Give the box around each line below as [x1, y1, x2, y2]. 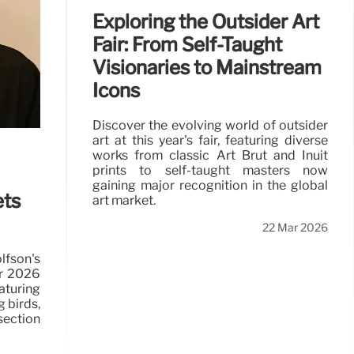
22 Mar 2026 [262, 220, 328, 235]
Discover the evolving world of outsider [92, 117, 328, 133]
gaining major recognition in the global [92, 177, 328, 193]
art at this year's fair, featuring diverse [92, 132, 328, 148]
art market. [92, 192, 156, 208]
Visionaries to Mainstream [92, 55, 322, 79]
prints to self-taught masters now [92, 162, 328, 178]
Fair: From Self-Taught [92, 32, 282, 56]
